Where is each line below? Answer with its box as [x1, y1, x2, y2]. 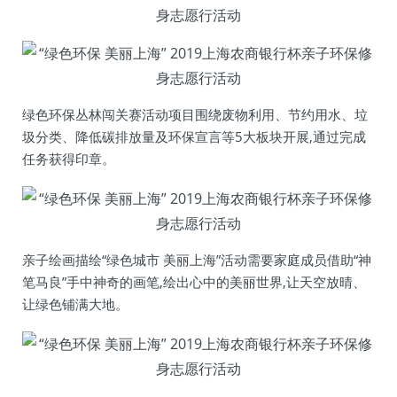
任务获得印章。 [22, 150, 115, 167]
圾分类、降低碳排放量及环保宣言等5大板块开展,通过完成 [22, 128, 366, 145]
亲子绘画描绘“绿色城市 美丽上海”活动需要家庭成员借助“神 [22, 251, 371, 269]
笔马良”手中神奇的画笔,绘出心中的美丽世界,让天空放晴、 [22, 273, 366, 291]
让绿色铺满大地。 [22, 295, 128, 313]
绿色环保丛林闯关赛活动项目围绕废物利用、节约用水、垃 [22, 105, 368, 123]
